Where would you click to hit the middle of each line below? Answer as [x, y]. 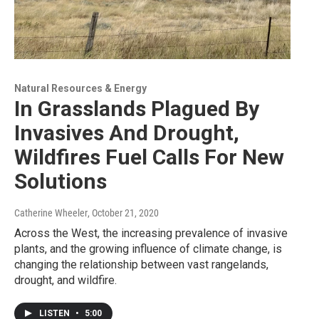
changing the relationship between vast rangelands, [141, 265]
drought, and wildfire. [66, 281]
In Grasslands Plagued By [137, 109]
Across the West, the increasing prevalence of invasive [151, 234]
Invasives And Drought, [127, 133]
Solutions [61, 182]
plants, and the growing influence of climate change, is [148, 249]
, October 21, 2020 [123, 213]
